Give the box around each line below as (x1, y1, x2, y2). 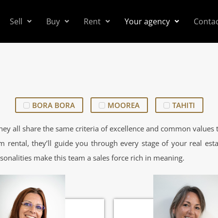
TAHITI (172, 100, 195, 110)
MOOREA (107, 100, 140, 110)
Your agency (124, 16, 170, 27)
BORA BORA (32, 100, 75, 110)
